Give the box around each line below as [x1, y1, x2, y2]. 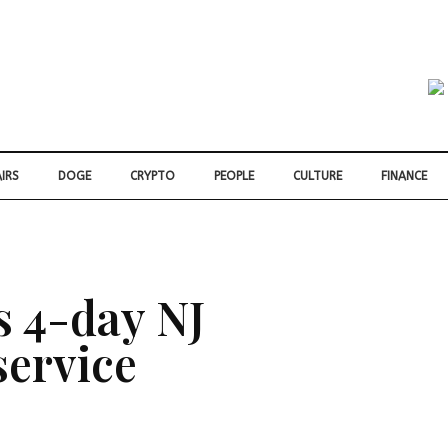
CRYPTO [130, 169, 175, 184]
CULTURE [293, 169, 342, 184]
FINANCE [381, 169, 427, 184]
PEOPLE [214, 169, 254, 184]
